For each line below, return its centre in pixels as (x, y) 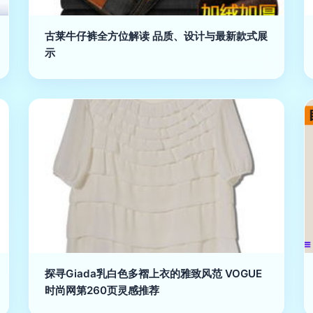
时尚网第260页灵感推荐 (102, 290)
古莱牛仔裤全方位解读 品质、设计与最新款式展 (156, 36)
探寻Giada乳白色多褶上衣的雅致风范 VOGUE (154, 274)
